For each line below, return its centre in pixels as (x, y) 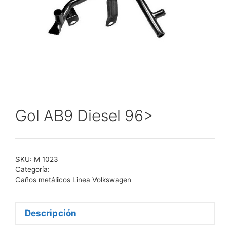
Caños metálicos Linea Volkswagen (73, 179)
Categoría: (33, 169)
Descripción (51, 213)
